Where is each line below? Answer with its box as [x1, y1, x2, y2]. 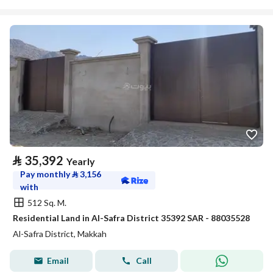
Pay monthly [20, 169, 72, 179]
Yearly [66, 155, 95, 167]
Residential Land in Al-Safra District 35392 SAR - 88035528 [13, 213, 250, 223]
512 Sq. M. [27, 197, 66, 208]
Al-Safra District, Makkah [13, 229, 107, 239]
